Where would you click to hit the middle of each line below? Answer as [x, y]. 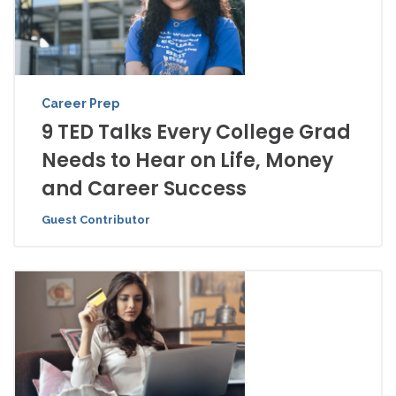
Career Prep [80, 104]
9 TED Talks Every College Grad [196, 133]
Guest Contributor [96, 220]
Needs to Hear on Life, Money [187, 161]
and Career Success [144, 189]
